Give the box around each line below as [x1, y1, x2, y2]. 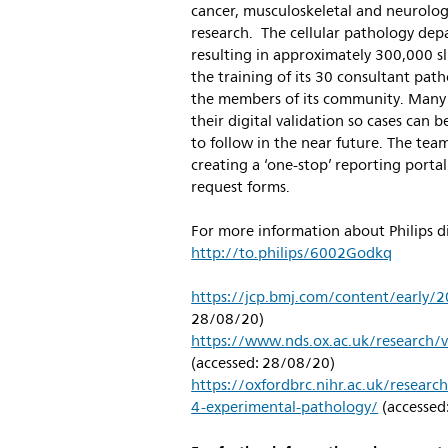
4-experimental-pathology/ [191, 395, 379, 420]
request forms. [191, 175, 291, 200]
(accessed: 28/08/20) [191, 351, 336, 376]
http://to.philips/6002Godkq [191, 241, 393, 266]
